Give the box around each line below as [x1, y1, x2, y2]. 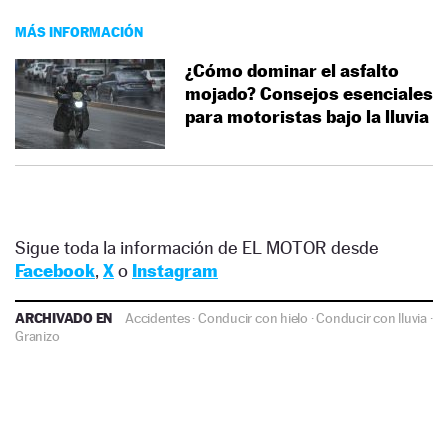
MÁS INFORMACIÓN [15, 22, 143, 40]
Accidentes [125, 309, 190, 326]
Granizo [15, 327, 60, 344]
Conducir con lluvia [316, 309, 427, 326]
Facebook [15, 259, 95, 281]
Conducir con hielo [198, 309, 308, 326]
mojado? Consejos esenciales [185, 82, 433, 104]
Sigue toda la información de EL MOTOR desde [15, 236, 379, 258]
